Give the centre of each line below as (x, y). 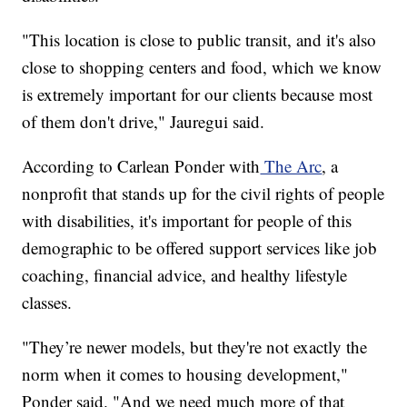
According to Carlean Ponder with (141, 165)
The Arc (291, 165)
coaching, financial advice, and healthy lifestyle (185, 274)
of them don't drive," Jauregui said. (144, 121)
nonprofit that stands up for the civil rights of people (203, 193)
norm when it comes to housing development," (185, 373)
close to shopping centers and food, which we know (202, 66)
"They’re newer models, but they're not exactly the (195, 346)
